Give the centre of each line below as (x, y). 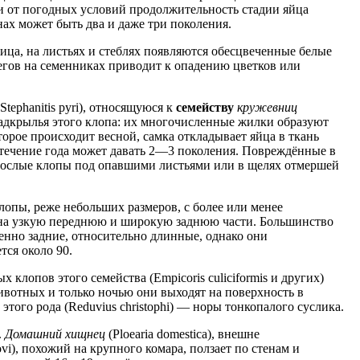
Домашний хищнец (55, 334)
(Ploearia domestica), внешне (182, 334)
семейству (205, 108)
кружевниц (267, 108)
